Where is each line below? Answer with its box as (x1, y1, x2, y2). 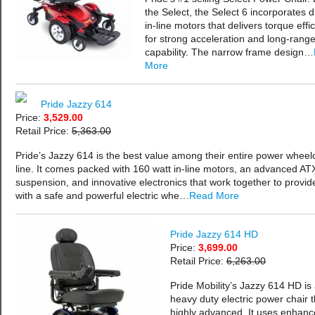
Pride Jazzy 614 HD (170, 229, 258, 240)
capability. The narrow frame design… (145, 47, 314, 58)
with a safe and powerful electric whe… (15, 191, 189, 202)
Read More (189, 191, 239, 202)
